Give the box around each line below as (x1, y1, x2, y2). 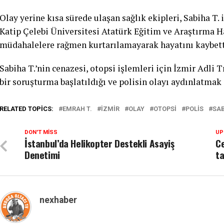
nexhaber (39, 194, 77, 205)
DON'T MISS (24, 128, 57, 135)
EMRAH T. (62, 104, 92, 112)
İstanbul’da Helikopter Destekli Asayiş (24, 135, 174, 150)
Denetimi (24, 147, 60, 162)
